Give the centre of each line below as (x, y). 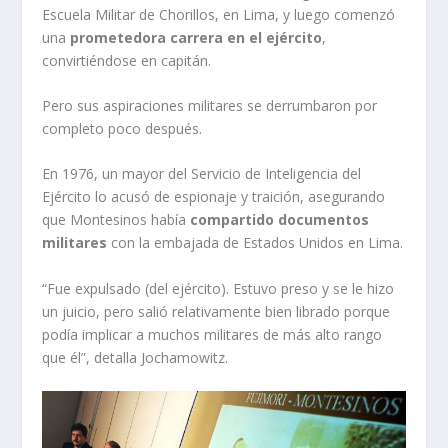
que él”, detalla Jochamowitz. (135, 357)
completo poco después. (122, 128)
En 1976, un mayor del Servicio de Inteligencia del (202, 174)
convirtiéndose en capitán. (127, 60)
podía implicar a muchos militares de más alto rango (212, 334)
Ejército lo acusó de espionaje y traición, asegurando (214, 197)
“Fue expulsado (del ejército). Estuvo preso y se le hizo (218, 288)
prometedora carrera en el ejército (196, 37)
